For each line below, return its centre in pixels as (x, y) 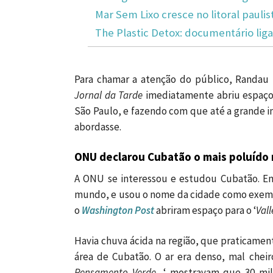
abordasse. (98, 127)
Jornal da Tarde (109, 95)
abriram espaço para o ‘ (205, 211)
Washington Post (118, 211)
